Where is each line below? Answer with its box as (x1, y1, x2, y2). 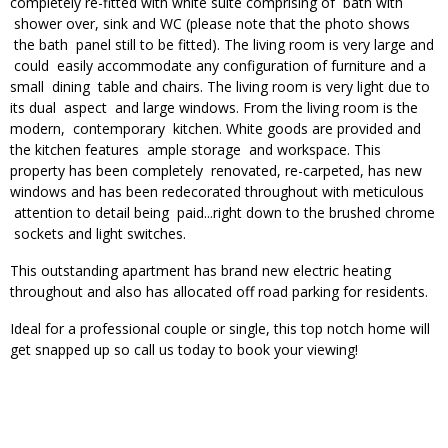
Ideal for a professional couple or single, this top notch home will (10, 318, 430, 338)
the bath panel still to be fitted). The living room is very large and (10, 34, 434, 54)
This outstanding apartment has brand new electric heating (10, 260, 391, 280)
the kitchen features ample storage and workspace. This (10, 139, 381, 159)
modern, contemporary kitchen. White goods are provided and (10, 118, 421, 138)
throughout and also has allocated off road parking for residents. (10, 281, 428, 301)
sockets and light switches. (10, 223, 190, 243)
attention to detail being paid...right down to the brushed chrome (10, 202, 435, 222)
